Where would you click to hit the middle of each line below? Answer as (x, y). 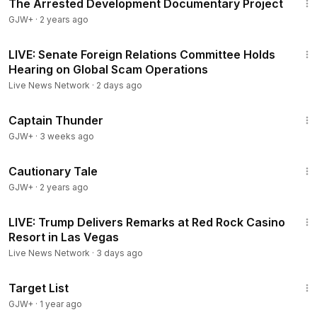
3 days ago (120, 253)
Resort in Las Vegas (64, 237)
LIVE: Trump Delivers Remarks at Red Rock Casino (147, 222)
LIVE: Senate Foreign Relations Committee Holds (142, 54)
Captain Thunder (56, 120)
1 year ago (61, 304)
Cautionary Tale (53, 171)
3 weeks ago (67, 136)
